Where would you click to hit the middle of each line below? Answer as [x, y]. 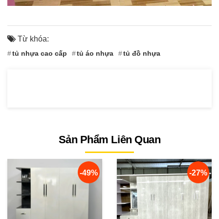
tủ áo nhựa [95, 53]
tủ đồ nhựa [142, 53]
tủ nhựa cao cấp [40, 53]
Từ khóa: [32, 39]
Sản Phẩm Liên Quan [109, 139]
